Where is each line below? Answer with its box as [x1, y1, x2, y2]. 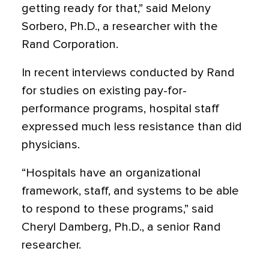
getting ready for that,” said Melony [22, 2, 211, 15]
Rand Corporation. [22, 38, 118, 51]
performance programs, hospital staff [22, 103, 219, 115]
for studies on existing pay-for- [22, 85, 187, 97]
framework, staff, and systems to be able [22, 185, 239, 198]
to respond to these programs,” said [22, 203, 214, 216]
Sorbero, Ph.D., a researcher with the [22, 20, 218, 33]
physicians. [22, 139, 80, 151]
